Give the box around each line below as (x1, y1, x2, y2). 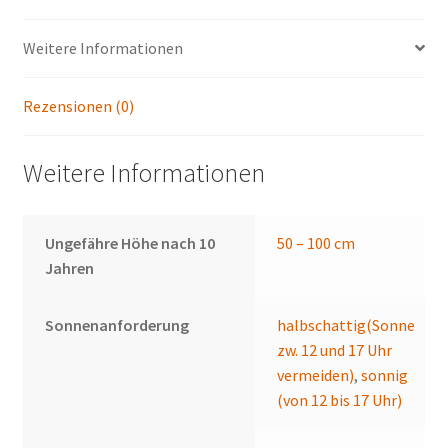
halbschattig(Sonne (277, 315, 416, 336)
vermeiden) (277, 365, 355, 386)
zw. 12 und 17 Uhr (277, 340, 393, 361)
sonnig (361, 365, 409, 386)
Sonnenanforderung (45, 315, 190, 336)
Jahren (45, 258, 95, 279)
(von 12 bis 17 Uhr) (277, 390, 403, 411)
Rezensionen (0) (22, 95, 134, 116)
